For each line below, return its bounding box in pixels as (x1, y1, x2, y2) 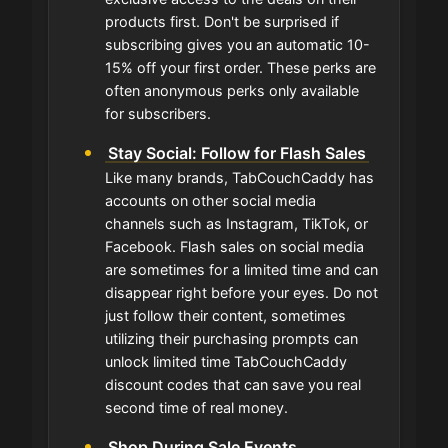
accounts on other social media (105, 192, 316, 210)
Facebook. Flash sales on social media (105, 238, 364, 256)
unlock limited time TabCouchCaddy (105, 353, 347, 371)
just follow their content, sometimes (105, 307, 346, 325)
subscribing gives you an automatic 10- (105, 36, 370, 54)
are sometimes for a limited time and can (105, 261, 378, 279)
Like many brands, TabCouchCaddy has (105, 169, 374, 187)
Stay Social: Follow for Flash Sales (108, 143, 367, 164)
